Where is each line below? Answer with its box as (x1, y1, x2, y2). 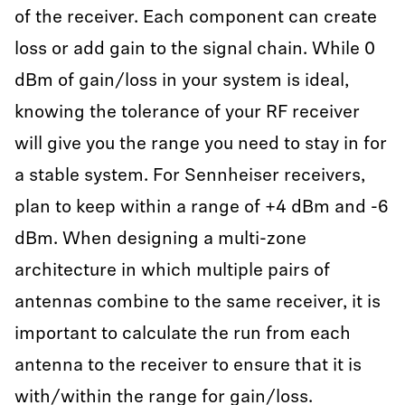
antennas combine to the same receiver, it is (14, 294, 381, 312)
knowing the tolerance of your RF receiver (14, 104, 360, 122)
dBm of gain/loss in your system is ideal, (14, 72, 349, 90)
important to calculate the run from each (14, 325, 351, 344)
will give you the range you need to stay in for (14, 136, 387, 154)
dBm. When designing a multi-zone (14, 231, 306, 249)
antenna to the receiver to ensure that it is (14, 357, 362, 375)
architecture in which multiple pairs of (14, 262, 330, 280)
